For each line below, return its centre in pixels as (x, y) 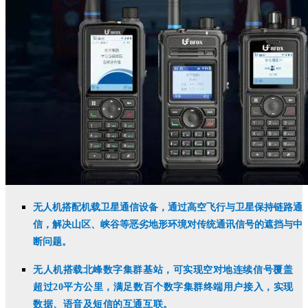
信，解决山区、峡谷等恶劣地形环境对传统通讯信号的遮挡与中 (168, 225)
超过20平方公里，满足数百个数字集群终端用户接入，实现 (163, 287)
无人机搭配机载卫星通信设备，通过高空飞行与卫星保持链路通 (168, 208)
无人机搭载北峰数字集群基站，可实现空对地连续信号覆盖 (163, 270)
